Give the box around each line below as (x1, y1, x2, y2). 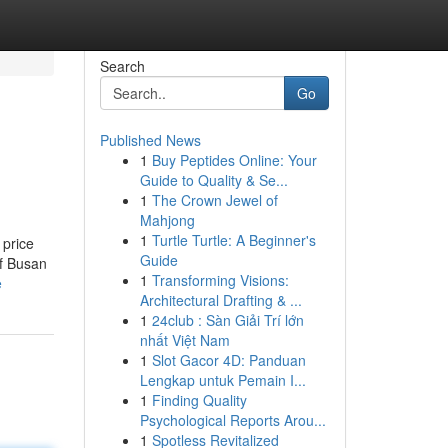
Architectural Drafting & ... (139, 290, 302, 310)
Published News (99, 130, 201, 150)
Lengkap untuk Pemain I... (139, 370, 306, 390)
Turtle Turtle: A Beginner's (151, 230, 316, 250)
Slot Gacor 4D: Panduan (151, 350, 306, 370)
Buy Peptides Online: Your (151, 150, 317, 170)
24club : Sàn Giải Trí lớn (151, 310, 304, 330)
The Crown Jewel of (151, 190, 278, 210)
